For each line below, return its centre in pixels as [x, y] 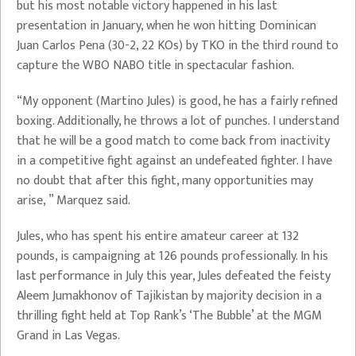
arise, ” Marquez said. [74, 201]
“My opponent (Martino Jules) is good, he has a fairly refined [177, 101]
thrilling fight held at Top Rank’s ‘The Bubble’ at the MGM [169, 316]
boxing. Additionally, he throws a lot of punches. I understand [178, 121]
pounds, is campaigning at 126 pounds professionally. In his [172, 256]
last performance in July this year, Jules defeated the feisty [174, 276]
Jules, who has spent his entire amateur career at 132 [158, 236]
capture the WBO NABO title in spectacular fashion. [155, 66]
